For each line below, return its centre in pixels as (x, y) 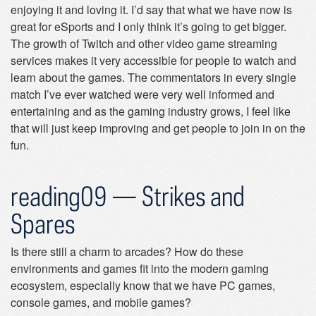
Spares (43, 223)
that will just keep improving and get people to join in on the (158, 128)
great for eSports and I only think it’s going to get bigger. (148, 26)
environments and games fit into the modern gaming (140, 268)
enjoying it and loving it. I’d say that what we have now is (151, 10)
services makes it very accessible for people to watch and (153, 60)
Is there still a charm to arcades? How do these (127, 251)
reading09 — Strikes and (128, 196)
